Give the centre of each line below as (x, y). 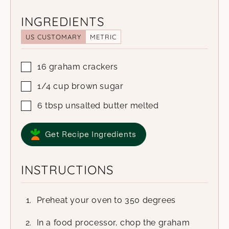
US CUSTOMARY (53, 37)
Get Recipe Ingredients (90, 134)
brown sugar (97, 86)
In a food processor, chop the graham (113, 222)
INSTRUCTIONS (67, 169)
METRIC (103, 37)
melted (144, 105)
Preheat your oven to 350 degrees (106, 200)
